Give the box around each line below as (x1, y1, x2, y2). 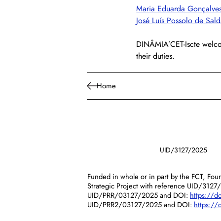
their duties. (136, 50, 175, 62)
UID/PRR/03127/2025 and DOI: (87, 190, 190, 201)
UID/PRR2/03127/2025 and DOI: (87, 199, 194, 210)
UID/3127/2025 (159, 145, 207, 155)
